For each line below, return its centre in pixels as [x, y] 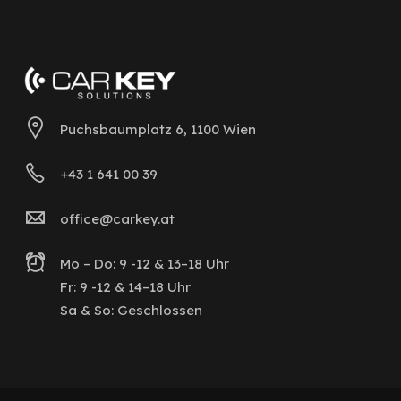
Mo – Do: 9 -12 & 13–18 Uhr [145, 264]
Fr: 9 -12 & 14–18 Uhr [125, 287]
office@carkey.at [117, 219]
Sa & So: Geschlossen [131, 311]
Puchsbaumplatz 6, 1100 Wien [158, 130]
